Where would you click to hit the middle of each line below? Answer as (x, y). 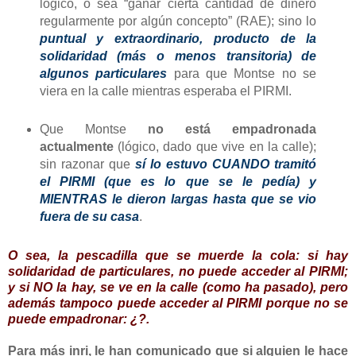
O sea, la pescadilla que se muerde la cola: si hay (178, 256)
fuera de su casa (89, 217)
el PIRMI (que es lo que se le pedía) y (178, 182)
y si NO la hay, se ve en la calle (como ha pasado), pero (178, 288)
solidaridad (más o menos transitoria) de (178, 56)
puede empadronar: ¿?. (79, 319)
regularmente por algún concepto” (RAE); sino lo (178, 21)
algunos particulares (103, 74)
